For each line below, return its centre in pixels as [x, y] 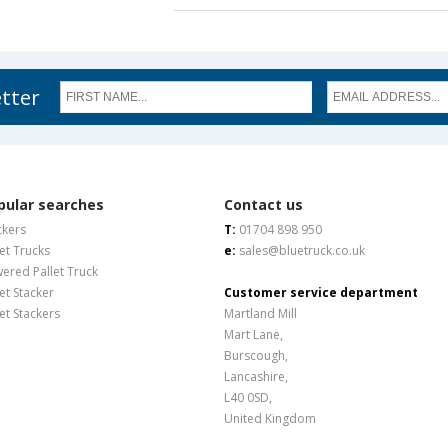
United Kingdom [270, 418]
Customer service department [321, 292]
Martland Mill [260, 313]
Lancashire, [256, 376]
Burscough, [256, 355]
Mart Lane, [253, 334]
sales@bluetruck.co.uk [302, 250]
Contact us [263, 204]
